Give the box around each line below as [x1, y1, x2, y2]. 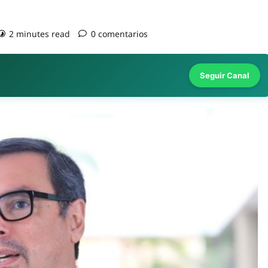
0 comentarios [91, 28, 148, 39]
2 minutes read [9, 28, 70, 39]
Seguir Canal [199, 71, 249, 80]
